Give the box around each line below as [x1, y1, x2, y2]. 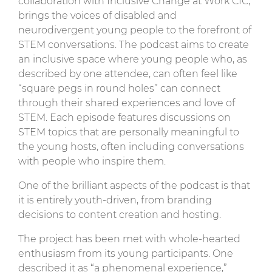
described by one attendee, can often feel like [18, 67, 237, 80]
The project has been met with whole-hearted [18, 233, 240, 245]
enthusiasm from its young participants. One [18, 247, 233, 259]
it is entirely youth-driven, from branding [18, 194, 212, 206]
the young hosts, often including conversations [18, 140, 244, 152]
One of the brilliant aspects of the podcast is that [18, 179, 250, 191]
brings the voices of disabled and [18, 9, 177, 21]
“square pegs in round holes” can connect [18, 82, 220, 94]
